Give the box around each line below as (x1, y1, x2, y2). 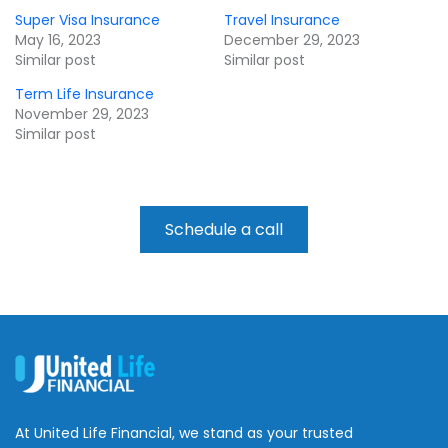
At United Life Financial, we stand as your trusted (15, 422, 353, 443)
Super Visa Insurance (15, 9, 160, 30)
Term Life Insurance (15, 83, 154, 104)
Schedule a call (165, 217, 283, 241)
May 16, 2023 (15, 29, 101, 50)
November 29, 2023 (15, 103, 149, 124)
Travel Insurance (224, 9, 340, 30)
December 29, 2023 (224, 29, 360, 50)
